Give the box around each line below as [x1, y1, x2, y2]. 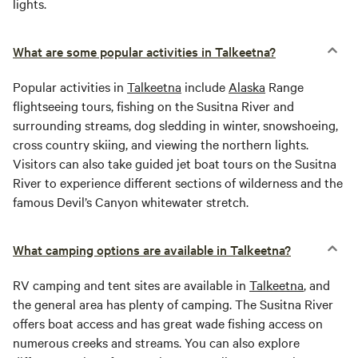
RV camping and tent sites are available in [13, 276, 249, 294]
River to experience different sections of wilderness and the [13, 173, 343, 192]
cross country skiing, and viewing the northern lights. [13, 135, 308, 153]
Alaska [229, 78, 265, 96]
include [181, 78, 229, 96]
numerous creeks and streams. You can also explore [13, 333, 300, 352]
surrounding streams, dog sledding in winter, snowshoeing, [13, 116, 338, 134]
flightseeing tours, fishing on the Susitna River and [13, 97, 294, 115]
